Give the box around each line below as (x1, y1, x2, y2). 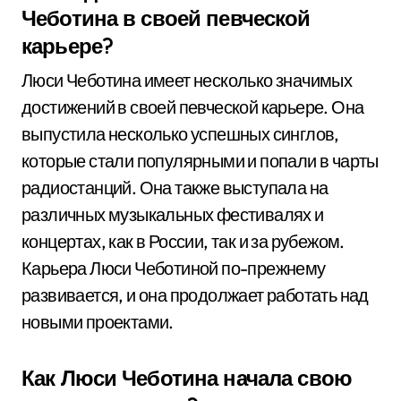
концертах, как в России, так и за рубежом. (21, 230, 345, 252)
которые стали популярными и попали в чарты (21, 149, 379, 172)
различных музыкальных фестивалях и (21, 203, 324, 226)
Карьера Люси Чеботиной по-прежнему (21, 257, 326, 279)
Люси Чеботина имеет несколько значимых (21, 69, 353, 91)
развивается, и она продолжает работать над (21, 284, 369, 306)
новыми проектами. (21, 311, 174, 333)
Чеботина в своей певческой (21, 4, 311, 31)
